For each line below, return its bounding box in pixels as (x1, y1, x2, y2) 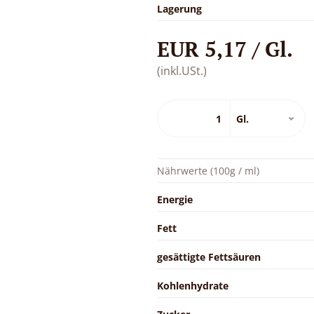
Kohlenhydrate (157, 278, 228, 292)
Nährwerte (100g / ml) (157, 163, 259, 177)
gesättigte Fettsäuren (157, 250, 261, 264)
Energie (157, 192, 193, 206)
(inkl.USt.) (157, 62, 207, 78)
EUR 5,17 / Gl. (157, 34, 293, 63)
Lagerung (157, 1, 202, 15)
